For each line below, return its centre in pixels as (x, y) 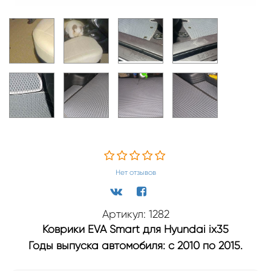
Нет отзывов (135, 172)
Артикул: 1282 (135, 214)
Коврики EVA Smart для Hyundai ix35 (135, 229)
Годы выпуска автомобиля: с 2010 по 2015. (135, 245)
